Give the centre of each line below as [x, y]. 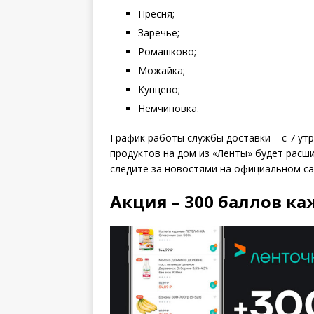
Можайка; [162, 70]
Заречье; [159, 32]
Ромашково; [167, 51]
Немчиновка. [169, 108]
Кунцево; [159, 89]
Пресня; [156, 13]
